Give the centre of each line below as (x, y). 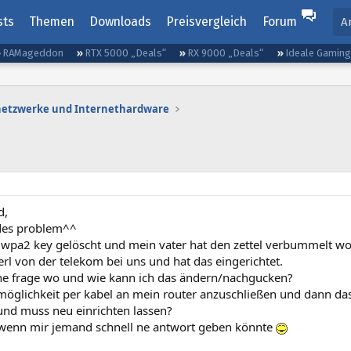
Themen (51, 22)
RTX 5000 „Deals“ (126, 53)
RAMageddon (33, 53)
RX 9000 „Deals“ (226, 53)
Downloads (121, 22)
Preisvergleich (207, 22)
